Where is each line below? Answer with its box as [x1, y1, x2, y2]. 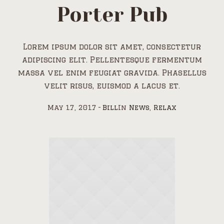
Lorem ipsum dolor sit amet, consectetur [23, 42, 201, 51]
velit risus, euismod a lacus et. [44, 81, 180, 90]
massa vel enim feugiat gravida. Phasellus [17, 68, 206, 77]
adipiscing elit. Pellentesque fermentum [22, 55, 202, 64]
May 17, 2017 [47, 103, 96, 111]
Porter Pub [56, 2, 167, 26]
